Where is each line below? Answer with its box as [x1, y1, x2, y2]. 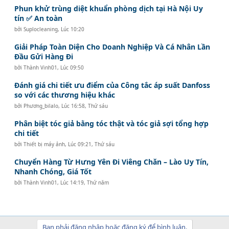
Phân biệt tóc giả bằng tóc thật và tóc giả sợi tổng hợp [14, 118, 209, 128]
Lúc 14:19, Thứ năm [60, 178, 109, 186]
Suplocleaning [24, 25, 58, 33]
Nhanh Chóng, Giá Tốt [14, 166, 92, 176]
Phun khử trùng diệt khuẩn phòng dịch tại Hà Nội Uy [14, 3, 203, 13]
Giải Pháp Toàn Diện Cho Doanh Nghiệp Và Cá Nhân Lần [14, 41, 211, 52]
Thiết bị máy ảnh [24, 140, 65, 148]
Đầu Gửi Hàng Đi [14, 51, 74, 61]
